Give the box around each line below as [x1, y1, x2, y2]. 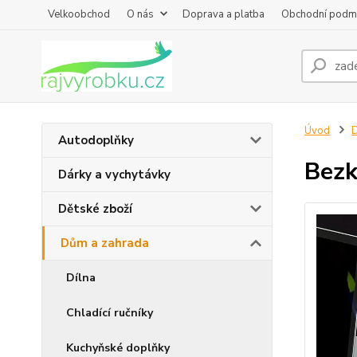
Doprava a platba [182, 7, 265, 22]
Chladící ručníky [66, 305, 153, 320]
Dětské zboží [58, 201, 132, 217]
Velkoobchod [48, 7, 110, 22]
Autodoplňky [58, 132, 134, 148]
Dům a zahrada [61, 235, 149, 251]
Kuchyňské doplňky [66, 340, 170, 355]
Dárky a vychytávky [58, 167, 171, 182]
